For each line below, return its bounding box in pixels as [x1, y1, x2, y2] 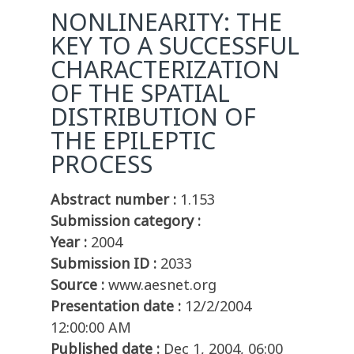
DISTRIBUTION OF [51, 100, 256, 134]
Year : [51, 232, 87, 252]
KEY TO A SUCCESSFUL [51, 29, 299, 62]
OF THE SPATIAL [51, 77, 230, 110]
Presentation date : [51, 296, 181, 316]
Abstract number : [51, 190, 176, 209]
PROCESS [51, 148, 153, 181]
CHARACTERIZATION [51, 53, 280, 86]
